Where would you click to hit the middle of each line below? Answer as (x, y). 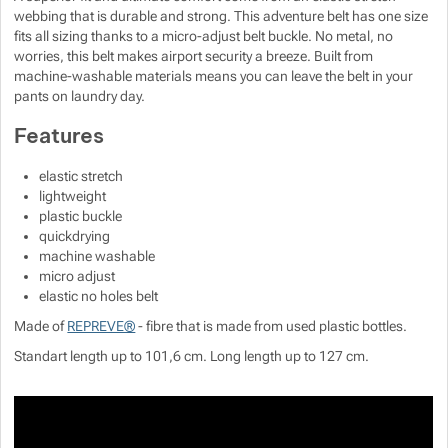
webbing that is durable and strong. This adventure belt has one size (221, 16)
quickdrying (75, 236)
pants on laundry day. (80, 96)
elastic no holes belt (99, 296)
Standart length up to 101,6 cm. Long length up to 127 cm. (192, 356)
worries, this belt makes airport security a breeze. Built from (194, 56)
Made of (41, 326)
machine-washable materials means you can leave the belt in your (214, 76)
